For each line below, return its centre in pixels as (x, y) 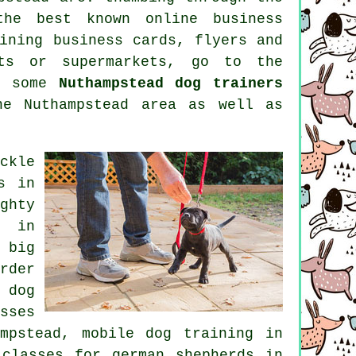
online (172, 19)
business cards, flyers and (163, 40)
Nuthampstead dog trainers (170, 83)
